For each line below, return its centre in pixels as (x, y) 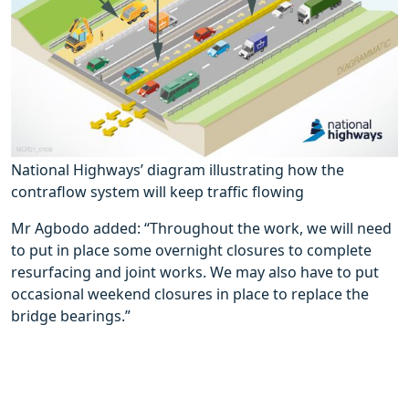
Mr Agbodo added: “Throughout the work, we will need (201, 229)
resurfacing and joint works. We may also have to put (195, 273)
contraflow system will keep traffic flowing (157, 192)
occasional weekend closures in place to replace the (190, 294)
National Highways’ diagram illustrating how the (178, 170)
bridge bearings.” (73, 316)
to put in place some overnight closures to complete (191, 251)
